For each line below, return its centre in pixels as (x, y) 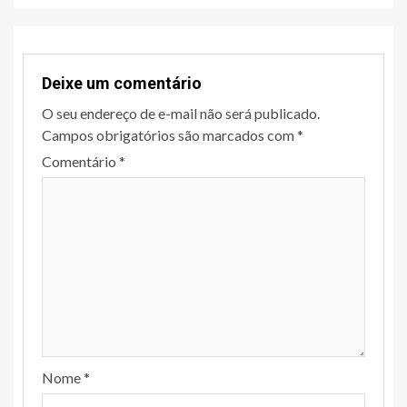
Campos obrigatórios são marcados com (169, 134)
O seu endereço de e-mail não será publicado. (181, 113)
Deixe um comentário (122, 83)
